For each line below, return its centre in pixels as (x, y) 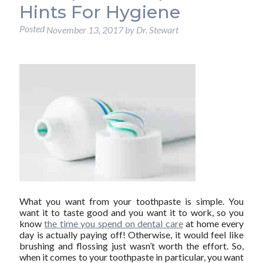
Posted (33, 29)
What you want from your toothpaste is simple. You (131, 201)
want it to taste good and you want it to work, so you (131, 212)
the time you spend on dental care (114, 223)
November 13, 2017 (85, 30)
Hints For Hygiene (100, 12)
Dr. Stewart (157, 30)
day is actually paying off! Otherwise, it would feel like (131, 234)
